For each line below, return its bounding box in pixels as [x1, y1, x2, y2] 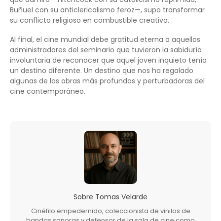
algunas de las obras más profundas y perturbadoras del [10, 75, 205, 86]
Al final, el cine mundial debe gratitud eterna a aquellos [10, 34, 200, 44]
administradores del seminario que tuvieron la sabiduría [10, 44, 202, 55]
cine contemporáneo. [10, 86, 85, 96]
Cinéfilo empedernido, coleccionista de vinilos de [31, 206, 190, 216]
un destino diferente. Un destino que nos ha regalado [10, 65, 193, 75]
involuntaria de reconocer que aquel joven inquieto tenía [10, 55, 207, 65]
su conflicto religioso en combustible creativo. [10, 15, 169, 25]
